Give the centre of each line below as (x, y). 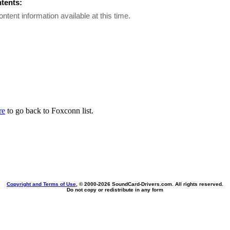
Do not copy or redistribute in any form (115, 190)
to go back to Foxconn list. (49, 111)
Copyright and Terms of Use (41, 184)
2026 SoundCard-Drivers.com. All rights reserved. (161, 184)
